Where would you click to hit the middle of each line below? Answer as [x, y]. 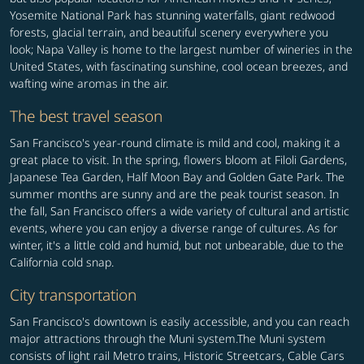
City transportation [73, 295]
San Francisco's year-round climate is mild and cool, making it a [175, 143]
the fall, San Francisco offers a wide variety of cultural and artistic [180, 211]
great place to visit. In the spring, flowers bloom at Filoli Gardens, [178, 160]
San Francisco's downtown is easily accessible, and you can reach [180, 322]
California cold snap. [62, 262]
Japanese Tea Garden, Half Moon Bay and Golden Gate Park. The [177, 177]
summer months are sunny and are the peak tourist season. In [174, 194]
